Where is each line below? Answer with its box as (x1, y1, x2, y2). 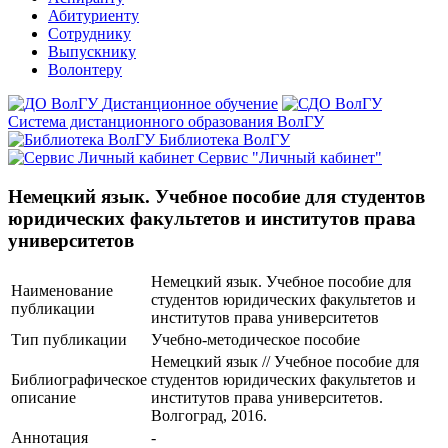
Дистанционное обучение (102, 95, 278, 112)
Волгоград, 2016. (151, 407, 267, 425)
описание (11, 389, 76, 407)
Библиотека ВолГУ (159, 131, 290, 148)
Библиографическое (11, 371, 147, 389)
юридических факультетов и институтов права (8, 207, 416, 229)
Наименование (11, 282, 113, 300)
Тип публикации (11, 331, 127, 349)
